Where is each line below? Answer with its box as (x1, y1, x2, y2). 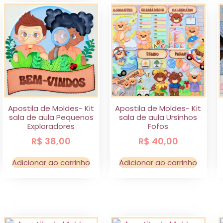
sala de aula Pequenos (8, 111, 94, 122)
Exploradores (27, 120, 75, 131)
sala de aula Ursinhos (119, 111, 198, 122)
